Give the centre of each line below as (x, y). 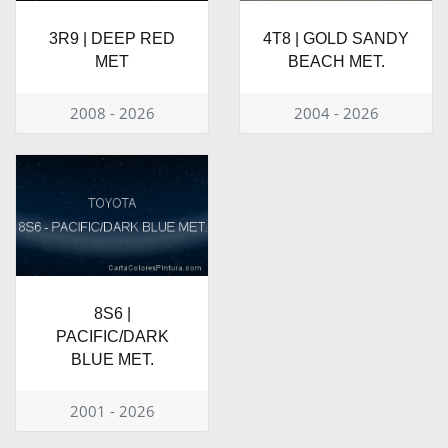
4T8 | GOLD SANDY (336, 39)
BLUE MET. (112, 359)
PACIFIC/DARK (112, 336)
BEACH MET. (336, 62)
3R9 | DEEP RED (112, 39)
